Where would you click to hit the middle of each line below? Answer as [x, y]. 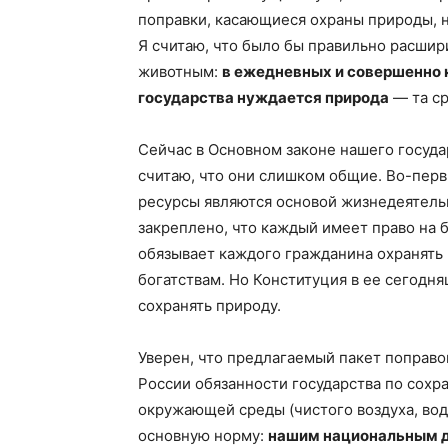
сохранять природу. [209, 305]
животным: [180, 71]
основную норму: [203, 435]
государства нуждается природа [263, 97]
